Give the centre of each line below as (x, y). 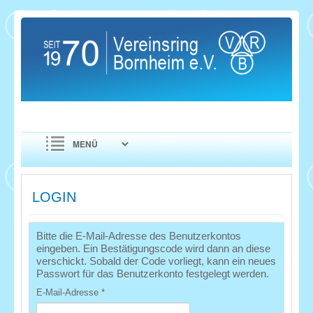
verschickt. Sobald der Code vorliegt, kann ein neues (156, 261)
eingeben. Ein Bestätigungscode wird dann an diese (153, 248)
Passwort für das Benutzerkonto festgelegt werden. (153, 274)
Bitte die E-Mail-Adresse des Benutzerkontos (139, 236)
